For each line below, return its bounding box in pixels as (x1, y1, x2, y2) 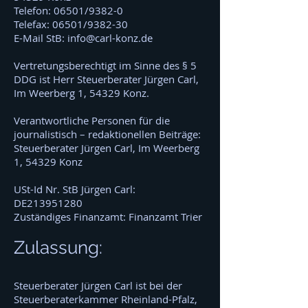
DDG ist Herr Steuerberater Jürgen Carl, (14, 72, 199, 86)
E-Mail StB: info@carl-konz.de (14, 31, 153, 45)
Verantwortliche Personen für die (14, 113, 170, 127)
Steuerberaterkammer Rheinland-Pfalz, (14, 292, 197, 306)
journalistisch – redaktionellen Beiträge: (14, 127, 201, 141)
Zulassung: (14, 237, 102, 258)
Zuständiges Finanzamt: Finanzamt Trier (14, 210, 202, 223)
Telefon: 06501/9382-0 (14, 3, 123, 17)
